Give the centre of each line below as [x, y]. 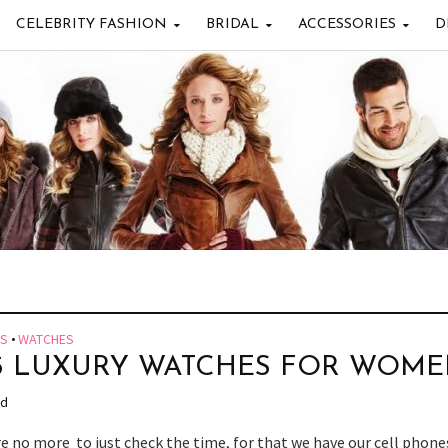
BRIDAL [232, 24]
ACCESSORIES [346, 24]
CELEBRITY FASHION [91, 24]
